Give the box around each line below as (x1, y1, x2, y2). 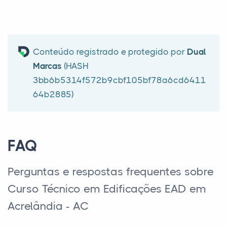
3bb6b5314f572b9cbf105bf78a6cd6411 (33, 75, 206, 85)
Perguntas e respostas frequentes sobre (8, 165, 214, 178)
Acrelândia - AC (8, 200, 89, 212)
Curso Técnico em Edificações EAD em (8, 182, 206, 195)
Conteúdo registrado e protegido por (33, 47, 187, 57)
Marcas (33, 61, 62, 71)
